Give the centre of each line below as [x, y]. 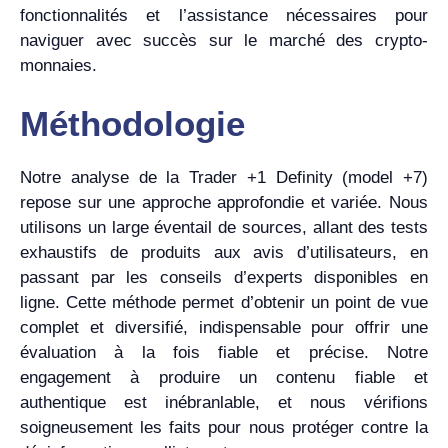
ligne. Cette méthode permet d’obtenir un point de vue [224, 303]
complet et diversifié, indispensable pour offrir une [224, 328]
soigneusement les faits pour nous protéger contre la [224, 428]
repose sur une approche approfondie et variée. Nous [224, 203]
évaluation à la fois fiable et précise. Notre [224, 353]
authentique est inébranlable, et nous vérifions [224, 403]
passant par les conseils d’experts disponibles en [224, 278]
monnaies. [58, 65]
